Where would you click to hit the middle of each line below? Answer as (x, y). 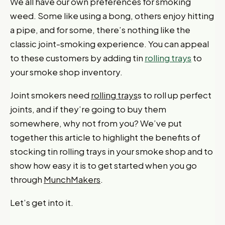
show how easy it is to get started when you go (103, 165)
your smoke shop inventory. (66, 72)
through (27, 179)
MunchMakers (72, 179)
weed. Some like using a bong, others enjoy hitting (112, 16)
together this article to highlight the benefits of (105, 137)
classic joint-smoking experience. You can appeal (109, 44)
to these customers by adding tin (77, 58)
